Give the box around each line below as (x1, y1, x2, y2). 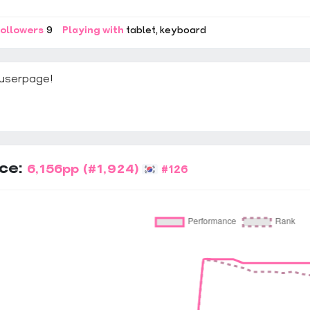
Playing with (62, 26, 124, 35)
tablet (126, 26, 156, 35)
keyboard (160, 26, 206, 35)
